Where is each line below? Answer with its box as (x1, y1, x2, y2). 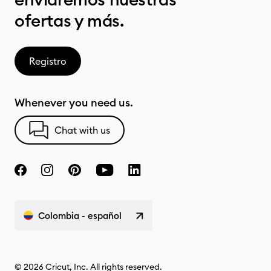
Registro (29, 55, 67, 67)
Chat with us (54, 124, 110, 136)
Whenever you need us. (15, 96, 133, 109)
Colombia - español (38, 209, 122, 221)
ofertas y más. (15, 10, 124, 31)
